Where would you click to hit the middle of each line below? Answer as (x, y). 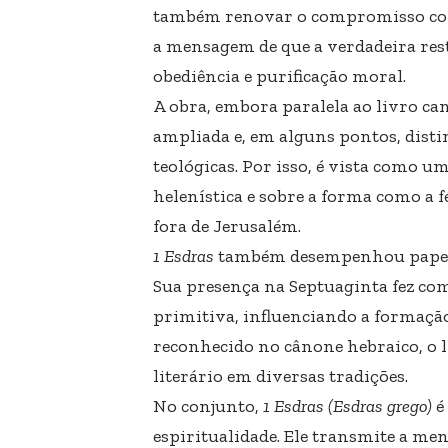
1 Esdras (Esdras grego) (347, 405)
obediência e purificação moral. (279, 75)
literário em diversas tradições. (280, 375)
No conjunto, (208, 405)
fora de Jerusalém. (227, 225)
